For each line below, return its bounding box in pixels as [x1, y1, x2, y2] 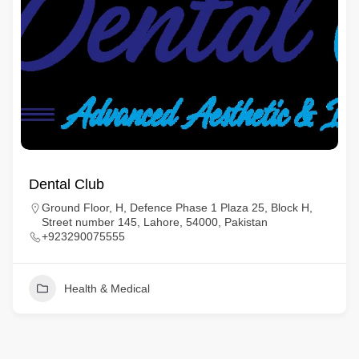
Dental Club [28, 176, 104, 192]
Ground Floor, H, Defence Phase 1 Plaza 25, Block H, [41, 201, 313, 214]
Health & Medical [63, 282, 150, 295]
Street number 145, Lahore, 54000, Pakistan [41, 216, 268, 228]
